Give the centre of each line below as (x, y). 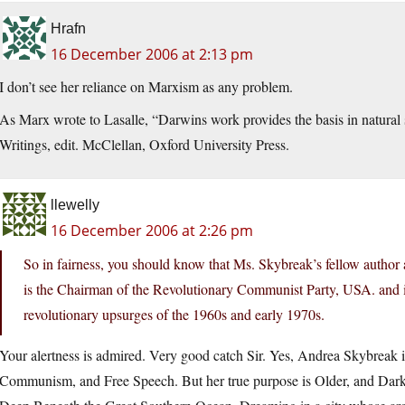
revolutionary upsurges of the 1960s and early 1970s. (174, 315)
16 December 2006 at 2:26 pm (152, 231)
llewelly (75, 205)
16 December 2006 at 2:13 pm (152, 55)
